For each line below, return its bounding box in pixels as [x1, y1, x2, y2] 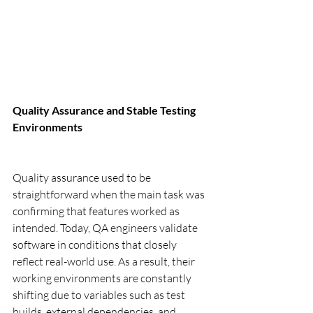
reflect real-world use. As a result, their [13, 254, 197, 269]
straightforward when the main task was [13, 187, 207, 202]
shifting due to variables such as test [13, 288, 187, 303]
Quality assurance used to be [13, 170, 153, 185]
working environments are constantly [13, 271, 194, 286]
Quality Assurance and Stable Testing [13, 103, 198, 117]
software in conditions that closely [13, 238, 179, 252]
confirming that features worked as [13, 204, 182, 219]
